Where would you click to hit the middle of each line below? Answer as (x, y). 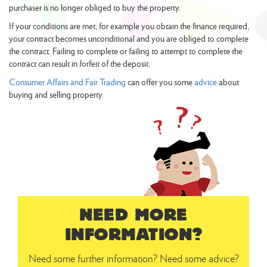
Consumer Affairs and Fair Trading (67, 82)
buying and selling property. (56, 94)
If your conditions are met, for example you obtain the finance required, (129, 26)
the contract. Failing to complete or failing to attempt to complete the (126, 51)
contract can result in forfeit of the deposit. (80, 63)
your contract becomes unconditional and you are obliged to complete (129, 38)
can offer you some (160, 82)
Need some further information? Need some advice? (133, 258)
